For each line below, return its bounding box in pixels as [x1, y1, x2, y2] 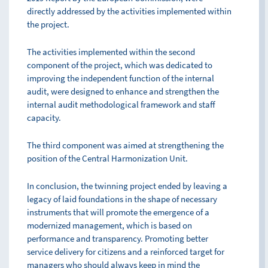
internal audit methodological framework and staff [27, 99, 215, 110]
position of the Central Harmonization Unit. [27, 153, 188, 164]
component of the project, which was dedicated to [27, 59, 212, 71]
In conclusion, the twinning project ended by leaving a [27, 180, 227, 191]
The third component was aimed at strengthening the [27, 139, 224, 151]
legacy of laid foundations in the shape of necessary [27, 193, 217, 205]
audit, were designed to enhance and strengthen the [27, 86, 219, 97]
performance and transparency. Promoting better [27, 233, 208, 244]
